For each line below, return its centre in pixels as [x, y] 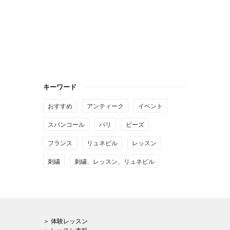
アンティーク [105, 105]
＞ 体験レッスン [65, 220]
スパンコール [66, 124]
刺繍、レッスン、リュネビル [114, 161]
